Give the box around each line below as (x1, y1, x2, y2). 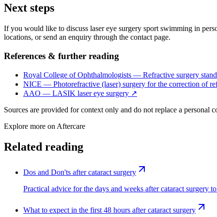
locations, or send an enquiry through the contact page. (4, 32, 170, 41)
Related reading (4, 140, 83, 154)
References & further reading (4, 50, 119, 61)
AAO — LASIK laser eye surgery (23, 89, 129, 98)
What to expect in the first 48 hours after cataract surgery (23, 206, 196, 215)
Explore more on (4, 122, 57, 131)
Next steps (4, 1, 54, 14)
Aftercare (57, 122, 85, 131)
